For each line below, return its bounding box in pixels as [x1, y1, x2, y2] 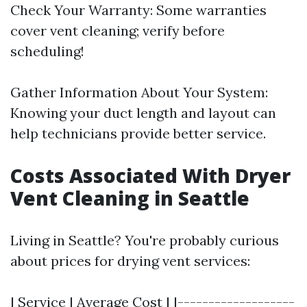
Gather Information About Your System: [10, 84, 268, 101]
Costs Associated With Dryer [10, 162, 291, 188]
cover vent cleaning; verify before [10, 22, 225, 39]
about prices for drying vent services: [10, 252, 250, 269]
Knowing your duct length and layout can [10, 104, 276, 121]
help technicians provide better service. [10, 125, 266, 142]
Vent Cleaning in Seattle [10, 185, 249, 211]
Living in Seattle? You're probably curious [10, 232, 279, 249]
